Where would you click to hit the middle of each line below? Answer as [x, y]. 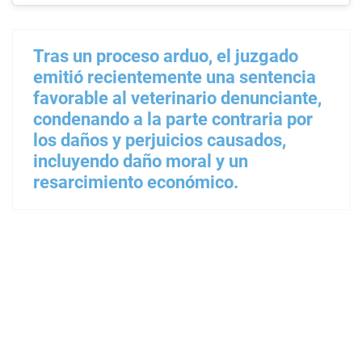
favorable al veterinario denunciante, [177, 98]
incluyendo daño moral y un [141, 161]
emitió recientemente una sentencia [175, 77]
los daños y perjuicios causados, [160, 140]
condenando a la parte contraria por [173, 119]
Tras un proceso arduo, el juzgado [166, 56]
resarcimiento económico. [136, 182]
